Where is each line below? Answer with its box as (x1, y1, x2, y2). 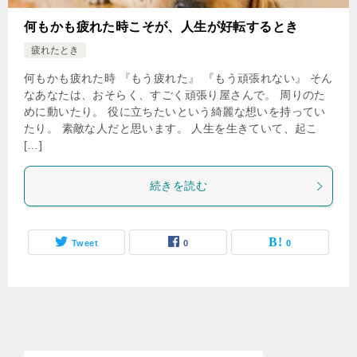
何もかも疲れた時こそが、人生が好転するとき (24, 20, 299, 33)
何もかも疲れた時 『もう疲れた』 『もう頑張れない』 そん (24, 72, 333, 84)
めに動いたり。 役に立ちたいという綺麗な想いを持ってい (24, 105, 326, 118)
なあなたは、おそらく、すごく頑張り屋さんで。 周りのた (24, 88, 326, 101)
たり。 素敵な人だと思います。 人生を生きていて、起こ (24, 122, 318, 135)
